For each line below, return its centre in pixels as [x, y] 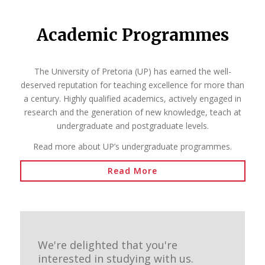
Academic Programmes [132, 35]
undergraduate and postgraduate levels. [132, 126]
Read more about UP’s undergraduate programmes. [133, 147]
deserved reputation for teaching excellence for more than [133, 85]
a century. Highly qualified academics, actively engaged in [133, 99]
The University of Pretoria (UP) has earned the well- [132, 72]
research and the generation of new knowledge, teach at [132, 112]
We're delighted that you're [107, 245]
